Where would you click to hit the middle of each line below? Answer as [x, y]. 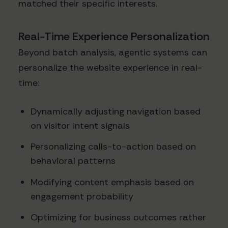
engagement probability [82, 196]
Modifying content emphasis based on [112, 182]
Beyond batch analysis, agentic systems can [113, 52]
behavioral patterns [73, 161]
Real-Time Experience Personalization [114, 36]
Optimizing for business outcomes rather [118, 218]
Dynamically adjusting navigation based [116, 111]
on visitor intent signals [80, 125]
